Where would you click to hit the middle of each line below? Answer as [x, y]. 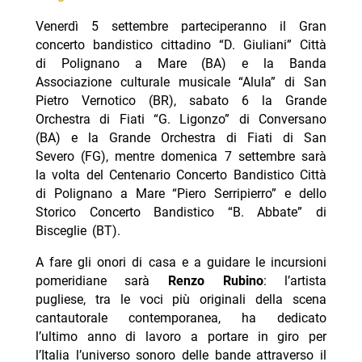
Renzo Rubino [216, 281]
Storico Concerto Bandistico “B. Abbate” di [181, 213]
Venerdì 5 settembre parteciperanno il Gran [181, 27]
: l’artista [295, 281]
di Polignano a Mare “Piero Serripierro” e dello [181, 194]
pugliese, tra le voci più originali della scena [181, 300]
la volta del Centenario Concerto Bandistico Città [181, 175]
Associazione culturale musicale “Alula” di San [181, 82]
